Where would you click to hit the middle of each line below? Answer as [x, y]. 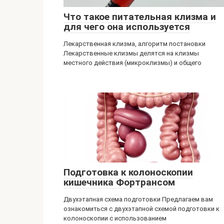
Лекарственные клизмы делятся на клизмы [131, 53]
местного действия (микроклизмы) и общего [132, 63]
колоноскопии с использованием [115, 218]
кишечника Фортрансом [119, 182]
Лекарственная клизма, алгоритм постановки [134, 44]
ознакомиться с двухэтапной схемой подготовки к [141, 209]
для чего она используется [127, 27]
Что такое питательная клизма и [140, 17]
